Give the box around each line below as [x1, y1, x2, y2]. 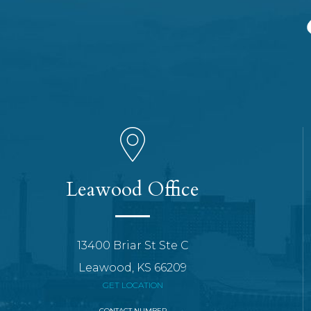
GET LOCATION [102, 280, 163, 290]
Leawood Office [66, 176, 200, 203]
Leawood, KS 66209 [78, 261, 187, 274]
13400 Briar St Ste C [76, 239, 189, 252]
